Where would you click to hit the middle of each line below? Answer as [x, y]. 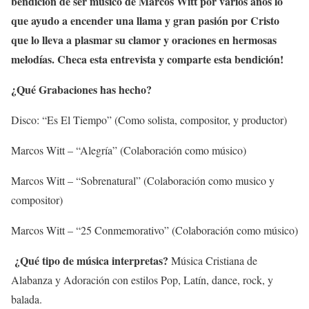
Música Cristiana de [214, 260]
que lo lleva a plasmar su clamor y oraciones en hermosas [144, 40]
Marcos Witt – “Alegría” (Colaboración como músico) [129, 150]
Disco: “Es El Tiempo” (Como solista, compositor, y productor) [149, 120]
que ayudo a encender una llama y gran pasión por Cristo [145, 20]
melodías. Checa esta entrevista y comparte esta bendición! [147, 59]
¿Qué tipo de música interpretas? [93, 260]
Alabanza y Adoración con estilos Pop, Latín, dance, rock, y [142, 280]
